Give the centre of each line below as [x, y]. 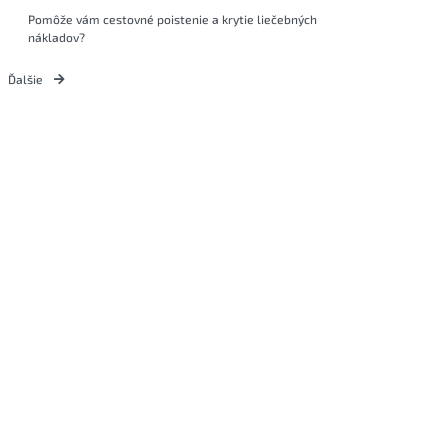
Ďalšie [27, 78]
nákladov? [56, 36]
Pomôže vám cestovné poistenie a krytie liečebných [172, 18]
